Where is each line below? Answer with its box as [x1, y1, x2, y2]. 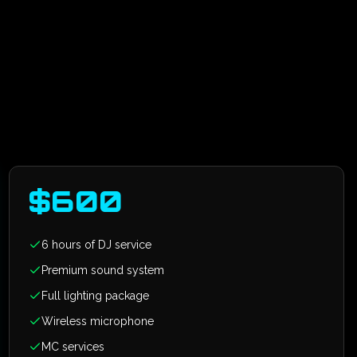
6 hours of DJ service [41, 238, 151, 251]
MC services [41, 340, 104, 353]
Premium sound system [41, 264, 164, 277]
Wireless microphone [41, 315, 154, 328]
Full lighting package [41, 289, 149, 302]
